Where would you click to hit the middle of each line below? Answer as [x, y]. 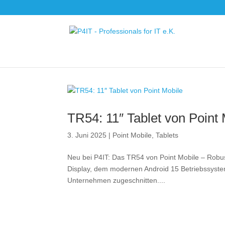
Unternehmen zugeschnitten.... [117, 180]
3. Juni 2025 [87, 135]
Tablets [167, 135]
